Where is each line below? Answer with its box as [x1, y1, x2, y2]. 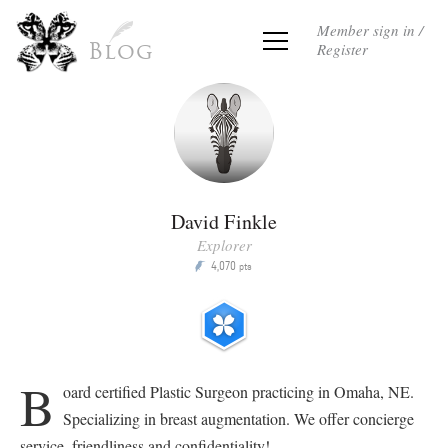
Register [317, 39, 368, 59]
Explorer [196, 235, 252, 255]
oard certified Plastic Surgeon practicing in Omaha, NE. [62, 381, 414, 402]
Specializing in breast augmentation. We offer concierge [62, 408, 414, 429]
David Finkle [170, 208, 278, 235]
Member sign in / [317, 20, 423, 40]
